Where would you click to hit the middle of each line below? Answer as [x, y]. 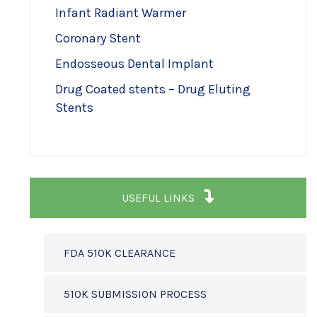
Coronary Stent [98, 38]
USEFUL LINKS [159, 198]
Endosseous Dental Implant [134, 64]
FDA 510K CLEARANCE [120, 253]
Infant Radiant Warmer [121, 13]
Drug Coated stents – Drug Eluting [153, 89]
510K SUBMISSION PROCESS [135, 294]
